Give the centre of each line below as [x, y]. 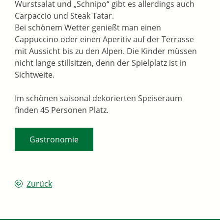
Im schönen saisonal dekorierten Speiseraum [98, 98]
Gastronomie [54, 140]
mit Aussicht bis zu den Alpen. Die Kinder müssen [106, 51]
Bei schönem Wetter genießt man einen [88, 28]
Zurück [39, 184]
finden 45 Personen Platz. [62, 110]
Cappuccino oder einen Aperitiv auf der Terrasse [104, 40]
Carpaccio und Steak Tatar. [65, 16]
